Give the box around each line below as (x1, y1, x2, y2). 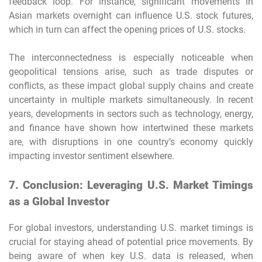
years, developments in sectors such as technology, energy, (9, 108, 253, 119)
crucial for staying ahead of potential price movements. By (9, 236, 253, 247)
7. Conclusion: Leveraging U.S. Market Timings (9, 178, 253, 192)
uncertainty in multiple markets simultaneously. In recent (9, 94, 253, 105)
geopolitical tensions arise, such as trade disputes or (9, 65, 253, 77)
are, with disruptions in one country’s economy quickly (9, 136, 253, 147)
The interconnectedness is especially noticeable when (9, 51, 253, 63)
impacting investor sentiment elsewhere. (9, 150, 174, 161)
